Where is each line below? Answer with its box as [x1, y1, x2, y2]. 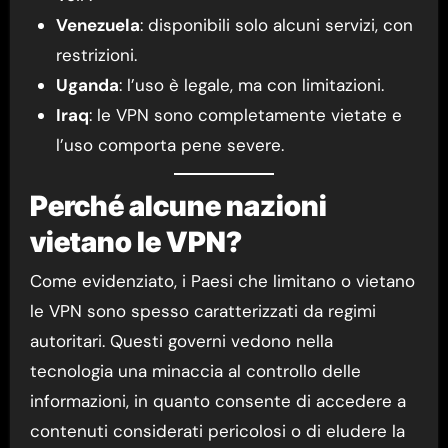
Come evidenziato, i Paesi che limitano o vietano [29, 270, 415, 293]
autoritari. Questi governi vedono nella [29, 330, 333, 353]
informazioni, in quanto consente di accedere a [29, 390, 406, 413]
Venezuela [55, 13, 140, 36]
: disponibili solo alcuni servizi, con [139, 13, 413, 36]
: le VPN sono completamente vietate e [88, 103, 402, 126]
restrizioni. [55, 43, 137, 66]
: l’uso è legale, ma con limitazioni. [118, 73, 384, 96]
